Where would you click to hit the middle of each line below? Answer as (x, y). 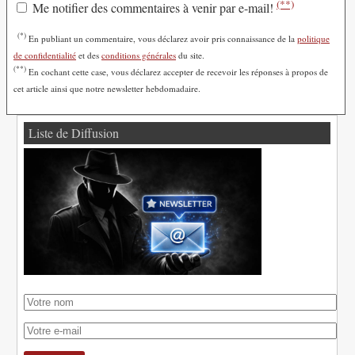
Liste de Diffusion (74, 132)
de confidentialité (45, 55)
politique (313, 38)
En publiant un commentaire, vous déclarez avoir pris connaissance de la (162, 38)
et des (89, 55)
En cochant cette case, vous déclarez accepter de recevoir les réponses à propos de (177, 71)
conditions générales (139, 55)
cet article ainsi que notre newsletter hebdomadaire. (107, 88)
